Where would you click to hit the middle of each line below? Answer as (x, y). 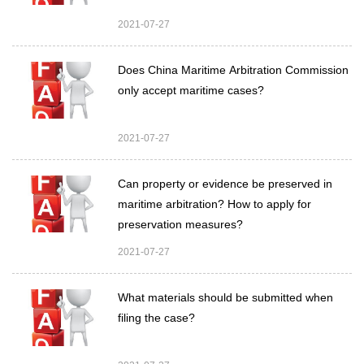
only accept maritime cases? (191, 90)
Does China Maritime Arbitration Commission (233, 70)
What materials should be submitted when (225, 297)
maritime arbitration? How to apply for (214, 204)
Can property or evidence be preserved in (225, 184)
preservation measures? (180, 224)
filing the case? (156, 318)
